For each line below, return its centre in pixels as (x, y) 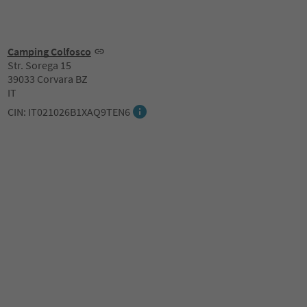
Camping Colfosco (49, 51)
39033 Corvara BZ (47, 79)
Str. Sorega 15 (39, 65)
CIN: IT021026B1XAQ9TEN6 (69, 112)
